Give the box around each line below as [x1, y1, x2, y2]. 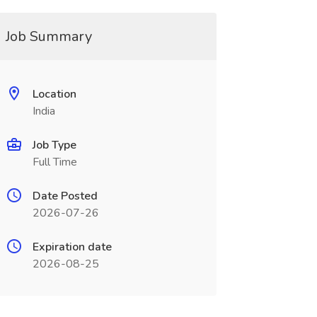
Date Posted [32, 188, 98, 204]
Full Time [32, 154, 77, 170]
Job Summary [5, 27, 92, 46]
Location [32, 86, 76, 102]
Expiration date [32, 239, 112, 255]
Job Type [32, 137, 76, 153]
